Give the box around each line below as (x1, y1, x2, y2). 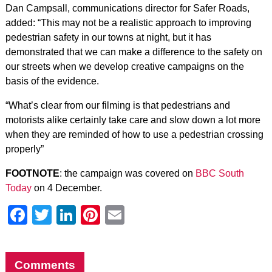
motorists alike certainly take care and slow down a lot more (5, 115, 260, 125)
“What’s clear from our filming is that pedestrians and (5, 100, 230, 110)
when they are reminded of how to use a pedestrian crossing (5, 129, 263, 140)
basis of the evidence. (5, 76, 99, 86)
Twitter (51, 204, 109, 226)
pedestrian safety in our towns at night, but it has (5, 32, 211, 42)
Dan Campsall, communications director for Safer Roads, (5, 3, 250, 13)
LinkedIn (75, 204, 150, 226)
